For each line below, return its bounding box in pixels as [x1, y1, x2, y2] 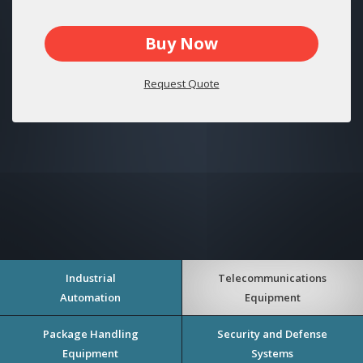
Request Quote [143, 75, 220, 91]
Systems [251, 345, 294, 361]
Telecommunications [218, 270, 327, 285]
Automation [60, 289, 122, 305]
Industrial [65, 270, 116, 285]
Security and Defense [217, 326, 328, 341]
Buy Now [145, 32, 218, 54]
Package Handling [42, 326, 139, 341]
